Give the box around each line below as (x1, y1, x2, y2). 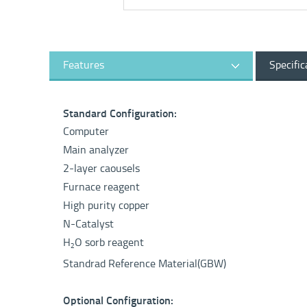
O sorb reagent (75, 236, 144, 249)
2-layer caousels (63, 162, 140, 175)
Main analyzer (63, 143, 129, 156)
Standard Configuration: (63, 107, 177, 120)
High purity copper (63, 199, 149, 212)
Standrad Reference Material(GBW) (63, 257, 226, 271)
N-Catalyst (63, 217, 114, 230)
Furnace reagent (63, 180, 140, 193)
